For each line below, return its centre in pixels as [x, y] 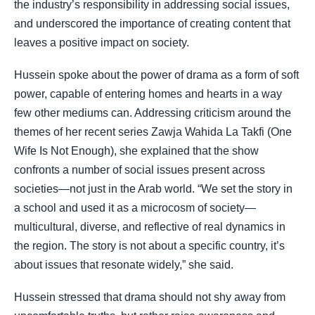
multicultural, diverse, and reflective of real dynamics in [150, 227]
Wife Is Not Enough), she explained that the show [136, 151]
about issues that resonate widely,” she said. [124, 265]
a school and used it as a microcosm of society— [135, 208]
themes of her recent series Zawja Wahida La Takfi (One [153, 132]
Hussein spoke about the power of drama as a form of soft [156, 75]
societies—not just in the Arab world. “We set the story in [153, 189]
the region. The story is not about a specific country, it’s [149, 246]
